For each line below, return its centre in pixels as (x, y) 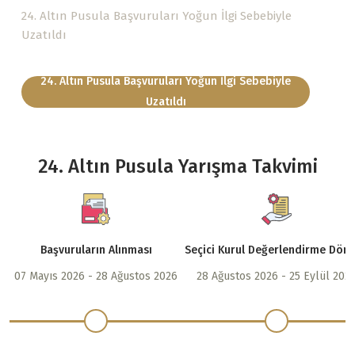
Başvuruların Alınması (96, 250)
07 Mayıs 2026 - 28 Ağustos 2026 (96, 277)
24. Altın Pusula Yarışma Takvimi (177, 167)
